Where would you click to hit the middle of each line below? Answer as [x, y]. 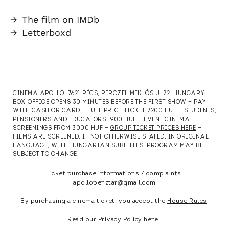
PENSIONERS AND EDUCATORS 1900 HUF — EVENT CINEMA [101, 120]
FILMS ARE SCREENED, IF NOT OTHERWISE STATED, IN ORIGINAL [111, 137]
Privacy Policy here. [129, 220]
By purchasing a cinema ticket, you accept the [94, 201]
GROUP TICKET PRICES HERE [153, 129]
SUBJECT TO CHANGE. [46, 155]
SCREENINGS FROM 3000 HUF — [62, 129]
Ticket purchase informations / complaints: [114, 174]
